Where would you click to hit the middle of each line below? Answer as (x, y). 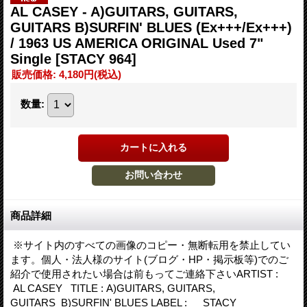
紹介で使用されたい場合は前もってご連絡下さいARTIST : (146, 273)
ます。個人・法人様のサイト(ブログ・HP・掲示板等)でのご (149, 259)
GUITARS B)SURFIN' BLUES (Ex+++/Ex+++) (151, 27)
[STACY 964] (96, 59)
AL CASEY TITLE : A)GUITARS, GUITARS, (113, 288)
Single (33, 59)
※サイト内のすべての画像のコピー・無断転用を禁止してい (150, 245)
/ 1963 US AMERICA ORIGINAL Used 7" (137, 43)
